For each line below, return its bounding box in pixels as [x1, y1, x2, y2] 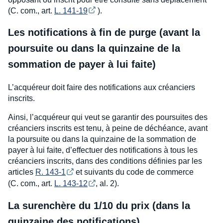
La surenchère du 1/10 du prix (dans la [8, 200, 190, 211]
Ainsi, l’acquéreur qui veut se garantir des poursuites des [8, 113, 208, 122]
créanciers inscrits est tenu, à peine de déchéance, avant [8, 124, 208, 133]
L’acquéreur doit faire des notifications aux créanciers [8, 83, 195, 92]
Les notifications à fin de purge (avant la [8, 27, 200, 38]
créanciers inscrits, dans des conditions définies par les [8, 157, 202, 166]
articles [8, 168, 35, 177]
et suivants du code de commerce [74, 168, 196, 177]
